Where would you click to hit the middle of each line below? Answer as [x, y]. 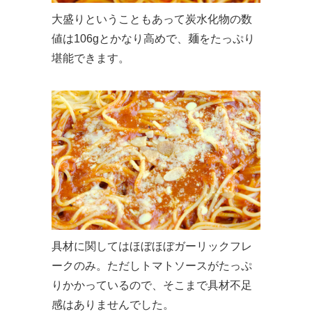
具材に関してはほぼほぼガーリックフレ [152, 246]
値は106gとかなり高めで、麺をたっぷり [153, 38]
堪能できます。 [91, 58]
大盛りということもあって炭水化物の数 [152, 19]
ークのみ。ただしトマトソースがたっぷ [152, 265]
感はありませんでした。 [113, 304]
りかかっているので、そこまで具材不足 [152, 285]
